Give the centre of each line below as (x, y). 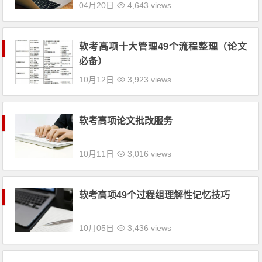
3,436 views (149, 228)
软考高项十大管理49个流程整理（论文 (163, 46)
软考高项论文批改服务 (126, 121)
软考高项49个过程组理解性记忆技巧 (155, 195)
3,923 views (149, 80)
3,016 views (149, 154)
